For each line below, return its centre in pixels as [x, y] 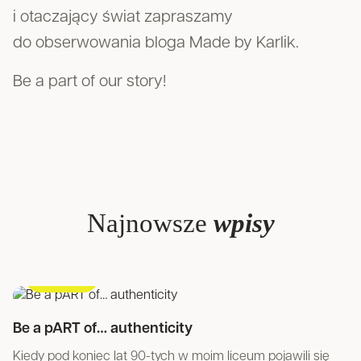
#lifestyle [62, 278]
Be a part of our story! [89, 82]
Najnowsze [150, 223]
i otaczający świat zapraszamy [123, 18]
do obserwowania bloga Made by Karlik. [156, 44]
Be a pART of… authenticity [103, 329]
